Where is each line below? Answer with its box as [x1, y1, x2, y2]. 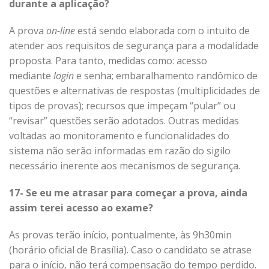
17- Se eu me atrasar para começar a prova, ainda [9, 186, 247, 199]
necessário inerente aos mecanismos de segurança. [9, 159, 240, 172]
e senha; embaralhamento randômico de [74, 69, 258, 82]
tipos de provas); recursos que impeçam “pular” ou [9, 99, 235, 112]
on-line [46, 24, 75, 37]
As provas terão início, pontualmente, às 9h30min [9, 228, 232, 241]
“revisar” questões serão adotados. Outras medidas [9, 114, 239, 127]
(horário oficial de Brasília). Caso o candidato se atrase [9, 243, 252, 256]
